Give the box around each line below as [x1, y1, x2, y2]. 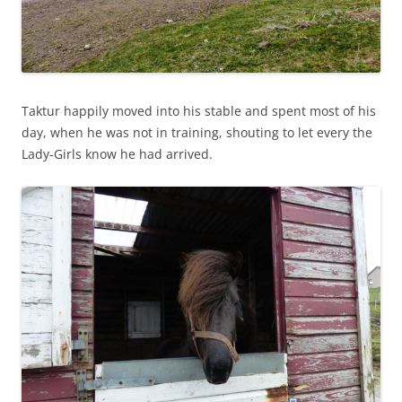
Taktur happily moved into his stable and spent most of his [22, 102, 376, 119]
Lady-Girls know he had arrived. [22, 145, 213, 162]
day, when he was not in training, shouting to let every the [22, 124, 372, 141]
